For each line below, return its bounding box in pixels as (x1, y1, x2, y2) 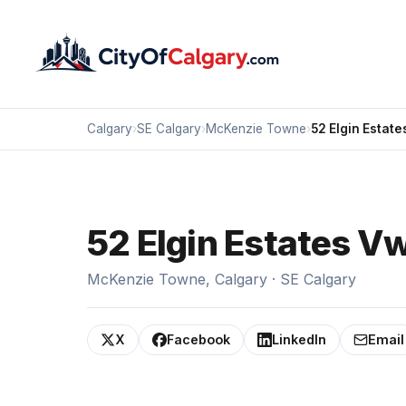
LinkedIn (272, 332, 326, 347)
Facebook (167, 332, 230, 347)
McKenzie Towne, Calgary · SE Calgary (87, 270, 356, 288)
